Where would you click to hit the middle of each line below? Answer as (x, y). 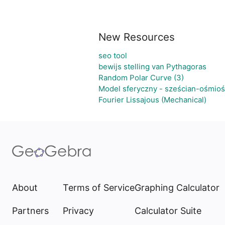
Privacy (78, 211)
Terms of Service (99, 188)
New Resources (137, 37)
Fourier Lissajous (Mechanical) (152, 100)
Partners (30, 211)
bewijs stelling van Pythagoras (152, 67)
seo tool (113, 55)
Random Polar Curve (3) (141, 78)
